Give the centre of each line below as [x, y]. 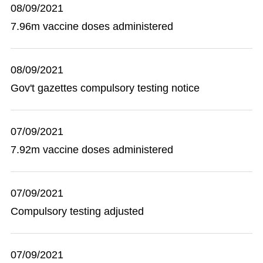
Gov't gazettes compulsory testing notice [105, 88]
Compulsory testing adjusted [77, 211]
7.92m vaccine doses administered [92, 150]
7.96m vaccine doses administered [92, 26]
